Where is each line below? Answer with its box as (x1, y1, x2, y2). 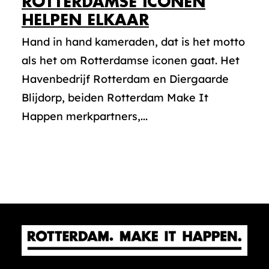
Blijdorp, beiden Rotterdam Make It (22, 91, 208, 104)
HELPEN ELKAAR (22, 13, 149, 28)
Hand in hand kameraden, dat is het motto (22, 35, 245, 49)
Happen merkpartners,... (22, 109, 148, 123)
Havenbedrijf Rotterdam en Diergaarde (22, 72, 229, 86)
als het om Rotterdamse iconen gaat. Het (22, 53, 240, 67)
